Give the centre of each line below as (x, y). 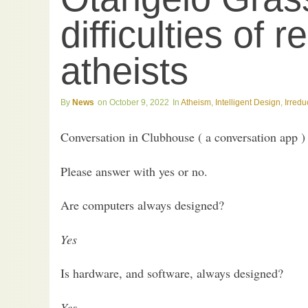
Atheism (196, 103)
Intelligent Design (248, 103)
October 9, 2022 (139, 103)
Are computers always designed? (142, 205)
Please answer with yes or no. (134, 171)
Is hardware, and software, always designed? (172, 273)
